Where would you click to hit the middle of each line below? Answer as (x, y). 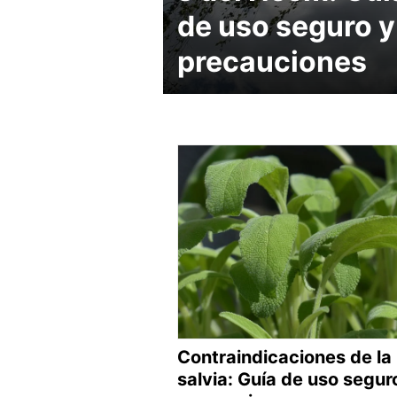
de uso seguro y (286, 26)
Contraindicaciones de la (284, 358)
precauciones (272, 61)
